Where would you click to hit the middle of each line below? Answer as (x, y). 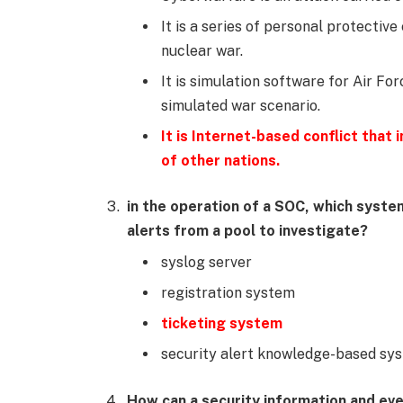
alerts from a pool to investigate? (247, 231)
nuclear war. (202, 50)
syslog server (206, 263)
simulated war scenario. (241, 105)
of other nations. (220, 160)
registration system (228, 293)
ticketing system (222, 324)
